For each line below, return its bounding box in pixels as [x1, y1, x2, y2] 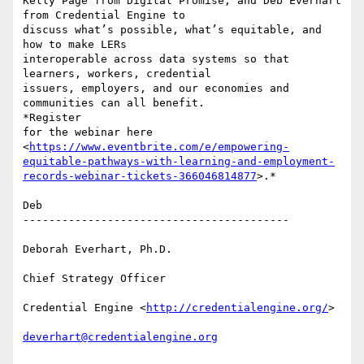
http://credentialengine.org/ [146, 301, 328, 314]
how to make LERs [23, 38, 127, 51]
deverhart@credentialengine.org [23, 331, 218, 344]
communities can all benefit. [23, 97, 205, 110]
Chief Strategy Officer [23, 272, 166, 285]
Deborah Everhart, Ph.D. [23, 243, 172, 256]
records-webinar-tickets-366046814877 [23, 170, 257, 183]
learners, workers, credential [23, 67, 211, 80]
